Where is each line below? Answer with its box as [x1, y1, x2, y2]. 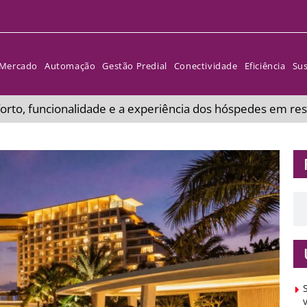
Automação [44, 60, 96, 72]
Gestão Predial [102, 60, 167, 72]
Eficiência [244, 60, 286, 72]
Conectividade [173, 60, 238, 72]
